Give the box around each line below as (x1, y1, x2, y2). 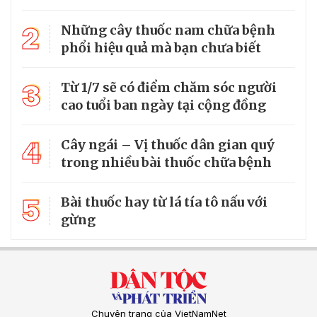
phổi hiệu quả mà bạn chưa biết (61, 40, 261, 57)
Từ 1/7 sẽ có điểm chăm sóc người (61, 79, 277, 96)
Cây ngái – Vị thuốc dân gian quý (61, 137, 275, 154)
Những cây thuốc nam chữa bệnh (61, 22, 275, 39)
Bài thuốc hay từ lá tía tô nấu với (61, 194, 267, 211)
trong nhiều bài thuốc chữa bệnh (61, 154, 272, 171)
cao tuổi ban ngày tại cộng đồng (61, 97, 266, 114)
